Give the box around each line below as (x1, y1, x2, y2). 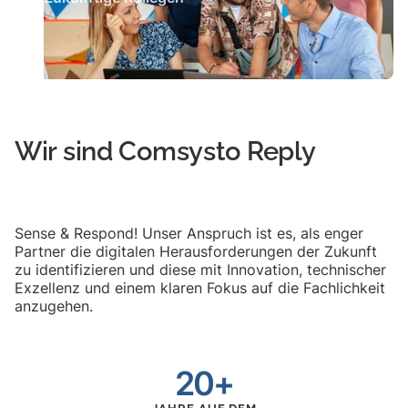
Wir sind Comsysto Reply (15, 135, 316, 167)
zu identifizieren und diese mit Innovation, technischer (15, 260, 386, 279)
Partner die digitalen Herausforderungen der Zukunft (15, 241, 377, 260)
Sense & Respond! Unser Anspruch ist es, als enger (15, 223, 363, 242)
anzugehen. (15, 296, 93, 315)
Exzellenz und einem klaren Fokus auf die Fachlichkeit (15, 278, 385, 297)
